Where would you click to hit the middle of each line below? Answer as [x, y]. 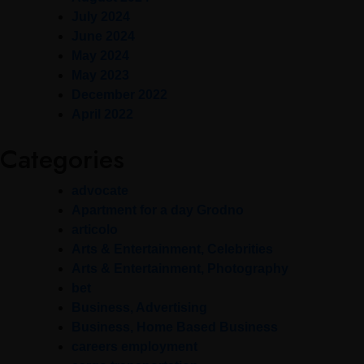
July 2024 [101, 17]
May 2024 [100, 56]
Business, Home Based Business [175, 327]
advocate [100, 191]
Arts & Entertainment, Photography [180, 269]
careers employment [134, 347]
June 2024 [103, 37]
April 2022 [102, 115]
